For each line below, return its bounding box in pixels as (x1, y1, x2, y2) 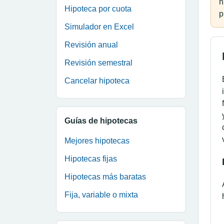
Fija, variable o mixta (64, 190, 138, 199)
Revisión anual (64, 40, 118, 49)
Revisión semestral (64, 58, 132, 67)
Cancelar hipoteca (64, 76, 129, 85)
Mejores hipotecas (64, 136, 129, 145)
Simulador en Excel (64, 22, 134, 31)
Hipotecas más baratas (64, 172, 146, 181)
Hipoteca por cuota (64, 4, 131, 13)
